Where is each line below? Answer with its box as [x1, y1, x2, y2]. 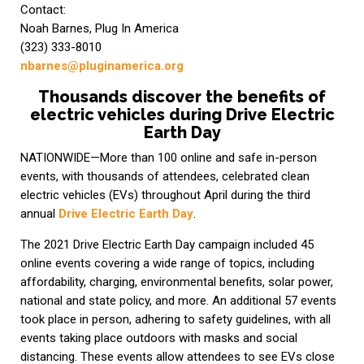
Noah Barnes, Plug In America [19, 21, 179, 37]
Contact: [19, 2, 66, 18]
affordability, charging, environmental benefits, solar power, [19, 275, 333, 290]
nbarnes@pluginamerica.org [19, 58, 184, 74]
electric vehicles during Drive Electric [29, 105, 335, 125]
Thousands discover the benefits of [38, 87, 326, 107]
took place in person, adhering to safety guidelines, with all [19, 312, 331, 327]
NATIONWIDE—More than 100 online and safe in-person [19, 150, 317, 166]
